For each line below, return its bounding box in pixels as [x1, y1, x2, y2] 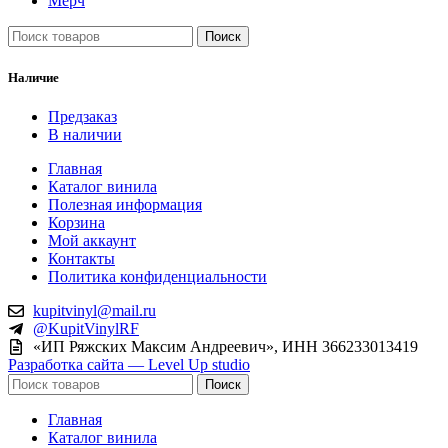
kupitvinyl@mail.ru [33, 301, 156, 319]
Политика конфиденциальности [48, 267, 267, 285]
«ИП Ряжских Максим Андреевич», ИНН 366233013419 [33, 337, 418, 355]
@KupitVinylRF [33, 319, 139, 337]
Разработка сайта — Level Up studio [8, 355, 250, 373]
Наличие [8, 69, 59, 85]
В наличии [48, 125, 122, 143]
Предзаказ [48, 107, 117, 125]
